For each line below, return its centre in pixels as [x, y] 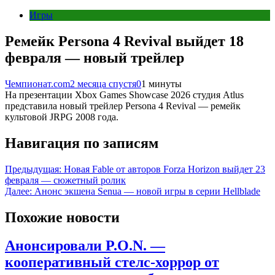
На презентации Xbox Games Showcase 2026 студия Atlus [124, 95]
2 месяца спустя [103, 83]
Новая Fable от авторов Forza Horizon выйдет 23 [165, 169]
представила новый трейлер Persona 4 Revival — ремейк [123, 106]
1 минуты [161, 83]
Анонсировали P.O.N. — [85, 246]
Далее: [18, 191]
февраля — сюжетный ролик [65, 180]
